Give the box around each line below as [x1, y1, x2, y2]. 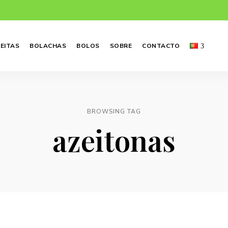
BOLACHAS [30, 42, 67, 50]
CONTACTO [142, 42, 180, 50]
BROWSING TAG [87, 107, 141, 116]
